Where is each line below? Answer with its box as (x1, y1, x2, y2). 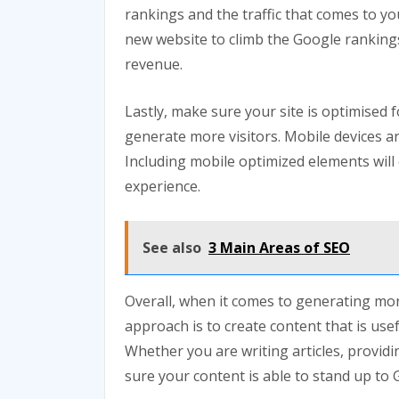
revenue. (125, 54, 183, 75)
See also (142, 238, 201, 258)
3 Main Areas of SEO (208, 238, 350, 258)
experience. (125, 176, 200, 197)
